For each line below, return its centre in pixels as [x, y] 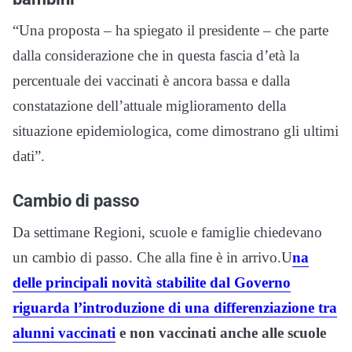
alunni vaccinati [64, 332]
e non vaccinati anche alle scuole [221, 332]
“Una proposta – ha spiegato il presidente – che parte [170, 30]
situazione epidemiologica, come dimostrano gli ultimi [176, 130]
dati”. [29, 156]
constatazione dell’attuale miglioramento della [149, 105]
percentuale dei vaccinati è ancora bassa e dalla [151, 80]
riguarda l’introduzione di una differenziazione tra [175, 307]
